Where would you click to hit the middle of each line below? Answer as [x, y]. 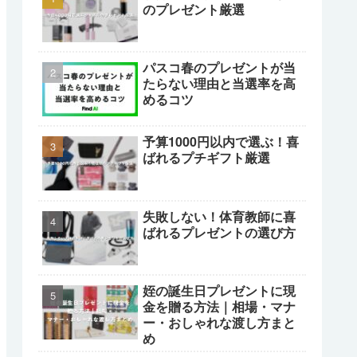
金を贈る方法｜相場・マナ [219, 307]
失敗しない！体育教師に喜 [219, 216]
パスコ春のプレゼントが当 [219, 67]
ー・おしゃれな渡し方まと [219, 323]
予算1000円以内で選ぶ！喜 [221, 142]
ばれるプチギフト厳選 [206, 158]
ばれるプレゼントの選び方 [219, 232]
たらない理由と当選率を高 [219, 83]
